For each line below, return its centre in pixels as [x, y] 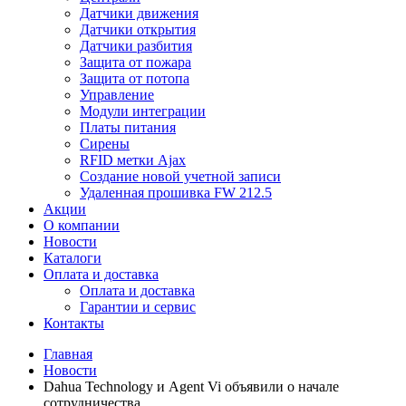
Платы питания [128, 127]
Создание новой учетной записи [180, 176]
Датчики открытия [138, 29]
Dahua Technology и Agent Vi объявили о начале [191, 387]
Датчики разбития [136, 46]
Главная [68, 354]
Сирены [105, 144]
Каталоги [72, 258]
